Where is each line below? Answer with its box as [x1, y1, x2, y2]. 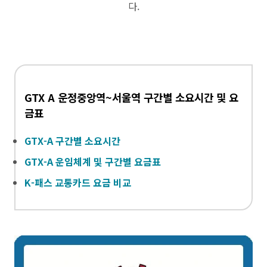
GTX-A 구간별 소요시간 [24, 133, 120, 148]
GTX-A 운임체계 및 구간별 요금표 [24, 154, 161, 169]
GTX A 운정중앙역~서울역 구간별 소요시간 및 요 [24, 89, 238, 105]
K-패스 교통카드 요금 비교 [24, 175, 131, 190]
